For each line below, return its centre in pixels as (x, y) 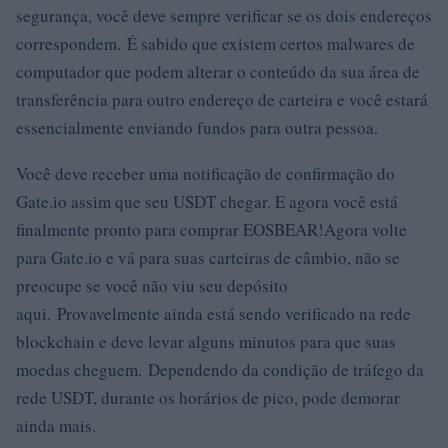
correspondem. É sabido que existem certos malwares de (215, 43)
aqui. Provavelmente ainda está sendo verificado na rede (213, 313)
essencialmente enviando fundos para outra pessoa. (197, 127)
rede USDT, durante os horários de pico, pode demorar (208, 397)
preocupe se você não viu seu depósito (152, 285)
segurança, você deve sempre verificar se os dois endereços (224, 15)
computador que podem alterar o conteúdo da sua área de (218, 71)
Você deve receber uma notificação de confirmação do (205, 173)
